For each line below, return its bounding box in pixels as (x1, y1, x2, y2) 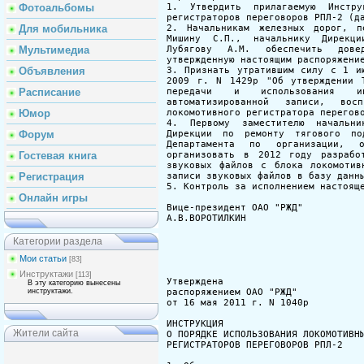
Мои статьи (19, 253, 67, 263)
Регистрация (19, 171, 84, 183)
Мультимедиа (19, 44, 89, 56)
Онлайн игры (19, 192, 88, 204)
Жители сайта (13, 327, 79, 339)
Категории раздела (13, 236, 102, 247)
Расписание (19, 86, 80, 98)
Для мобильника (19, 23, 107, 35)
